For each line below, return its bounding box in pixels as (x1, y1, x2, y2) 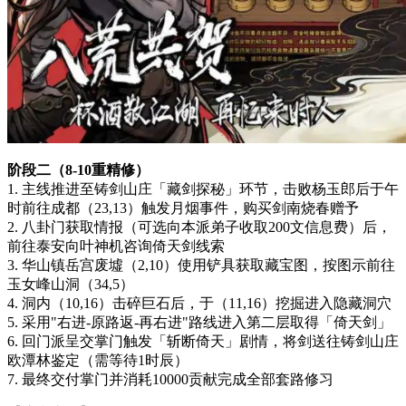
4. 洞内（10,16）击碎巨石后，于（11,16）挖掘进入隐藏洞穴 (7, 295, 391, 311)
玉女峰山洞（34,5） (7, 275, 134, 292)
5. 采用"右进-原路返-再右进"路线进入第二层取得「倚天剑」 (7, 314, 391, 330)
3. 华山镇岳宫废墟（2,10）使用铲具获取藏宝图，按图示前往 (7, 256, 395, 273)
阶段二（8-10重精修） (7, 161, 150, 178)
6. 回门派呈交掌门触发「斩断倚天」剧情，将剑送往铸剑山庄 (7, 333, 399, 349)
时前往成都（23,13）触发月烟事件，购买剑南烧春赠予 (7, 199, 359, 216)
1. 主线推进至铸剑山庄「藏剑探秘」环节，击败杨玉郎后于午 (7, 180, 399, 197)
